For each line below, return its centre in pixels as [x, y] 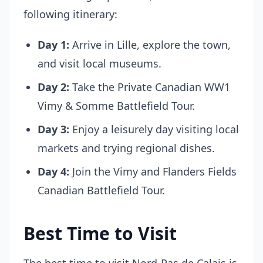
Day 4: [53, 171]
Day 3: [53, 129]
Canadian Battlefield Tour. [101, 190]
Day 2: [53, 87]
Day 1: [53, 45]
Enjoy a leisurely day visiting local [154, 129]
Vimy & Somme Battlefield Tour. [116, 106]
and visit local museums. [100, 63]
